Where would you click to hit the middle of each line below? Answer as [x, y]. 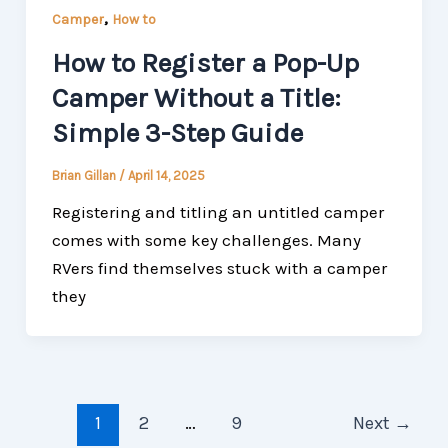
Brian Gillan [85, 176]
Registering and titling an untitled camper [217, 212]
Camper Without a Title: [196, 97]
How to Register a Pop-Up [205, 62]
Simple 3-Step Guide [177, 132]
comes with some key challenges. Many [206, 240]
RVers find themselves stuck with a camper [219, 268]
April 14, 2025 [166, 176]
